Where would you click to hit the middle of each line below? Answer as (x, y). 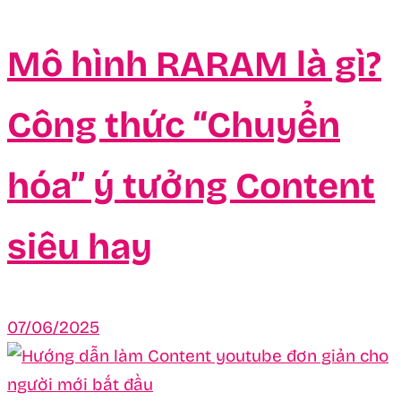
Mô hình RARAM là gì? (194, 64)
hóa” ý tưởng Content (191, 186)
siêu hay (80, 247)
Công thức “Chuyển (174, 125)
